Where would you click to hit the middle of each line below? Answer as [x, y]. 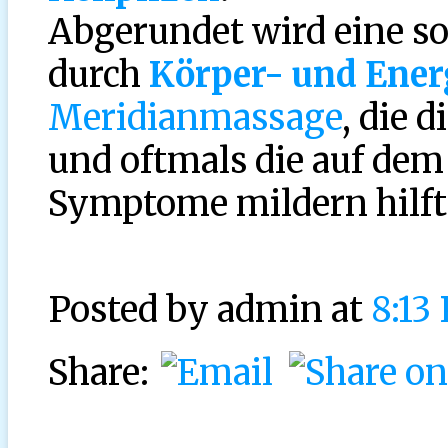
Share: [102, 372]
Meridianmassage [195, 117]
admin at [294, 309]
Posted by [132, 309]
